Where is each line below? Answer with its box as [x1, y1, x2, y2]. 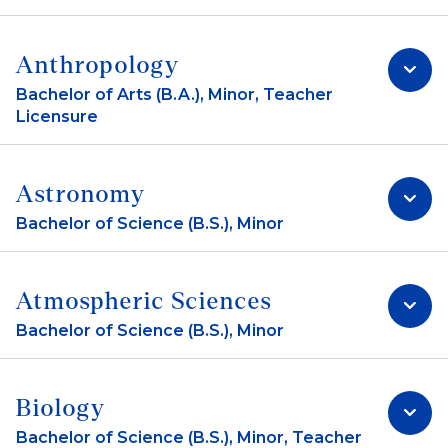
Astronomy [16, 181, 146, 207]
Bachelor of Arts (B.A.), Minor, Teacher [16, 84, 333, 104]
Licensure [16, 106, 98, 126]
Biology [16, 395, 106, 421]
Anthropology [16, 52, 180, 78]
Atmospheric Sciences [16, 288, 272, 314]
